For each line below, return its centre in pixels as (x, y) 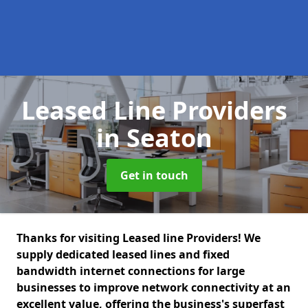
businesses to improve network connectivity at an (154, 287)
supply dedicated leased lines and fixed (123, 254)
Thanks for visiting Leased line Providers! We (139, 238)
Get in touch (154, 175)
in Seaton (154, 138)
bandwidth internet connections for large (131, 271)
